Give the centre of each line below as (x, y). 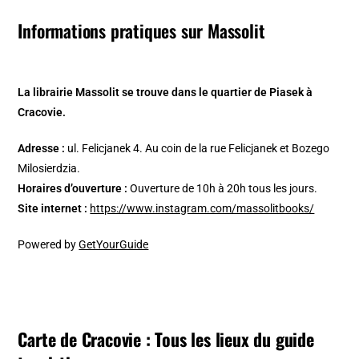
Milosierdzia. (49, 168)
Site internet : (53, 208)
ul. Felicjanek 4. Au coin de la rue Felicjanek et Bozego (198, 148)
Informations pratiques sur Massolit (141, 30)
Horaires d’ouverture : (74, 188)
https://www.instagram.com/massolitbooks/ (202, 208)
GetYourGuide (114, 244)
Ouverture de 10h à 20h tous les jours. (224, 188)
